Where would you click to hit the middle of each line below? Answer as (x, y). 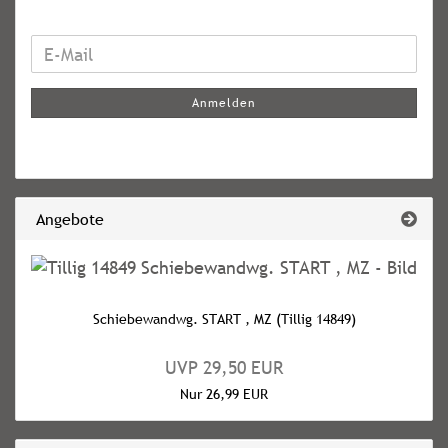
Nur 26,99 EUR (224, 394)
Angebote (67, 219)
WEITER (60, 46)
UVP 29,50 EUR (224, 367)
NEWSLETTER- (85, 96)
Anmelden (224, 103)
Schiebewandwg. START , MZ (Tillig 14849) (224, 319)
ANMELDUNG (80, 121)
